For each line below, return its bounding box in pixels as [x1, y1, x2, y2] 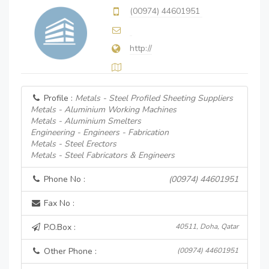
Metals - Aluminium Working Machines [31, 104, 177, 115]
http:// [130, 43, 152, 54]
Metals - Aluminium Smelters [31, 115, 141, 127]
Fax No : [41, 198, 74, 209]
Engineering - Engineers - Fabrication [31, 127, 169, 138]
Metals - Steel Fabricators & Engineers [31, 150, 175, 161]
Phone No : [41, 174, 85, 185]
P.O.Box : [41, 222, 76, 233]
